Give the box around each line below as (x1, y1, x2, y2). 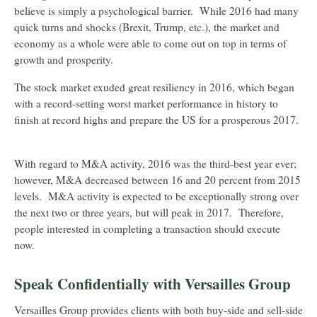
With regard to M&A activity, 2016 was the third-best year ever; (14, 156, 296, 171)
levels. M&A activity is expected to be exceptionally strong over (14, 189, 299, 204)
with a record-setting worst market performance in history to (14, 96, 278, 111)
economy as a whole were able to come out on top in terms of (14, 36, 287, 51)
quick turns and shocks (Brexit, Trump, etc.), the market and (14, 20, 279, 35)
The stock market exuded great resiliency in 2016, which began (14, 80, 294, 95)
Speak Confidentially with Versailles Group (14, 273, 291, 295)
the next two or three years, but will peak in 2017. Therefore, (14, 205, 284, 220)
